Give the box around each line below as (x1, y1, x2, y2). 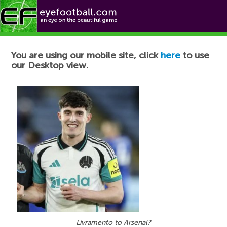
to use (180, 50, 210, 61)
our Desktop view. (11, 60, 89, 71)
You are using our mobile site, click (11, 50, 161, 61)
